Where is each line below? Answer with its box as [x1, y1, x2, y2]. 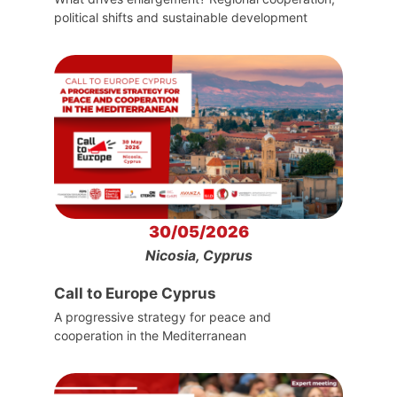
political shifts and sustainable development [53, 9, 307, 25]
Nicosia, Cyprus [144, 246, 253, 264]
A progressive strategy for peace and [53, 308, 271, 324]
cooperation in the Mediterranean [53, 327, 246, 343]
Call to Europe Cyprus [53, 284, 216, 302]
